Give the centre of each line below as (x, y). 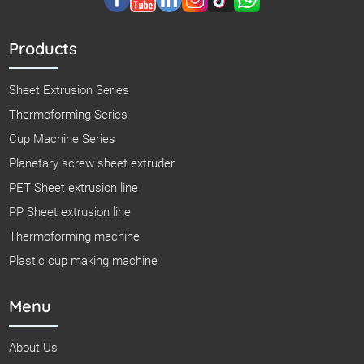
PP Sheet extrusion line (70, 212)
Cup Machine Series (63, 139)
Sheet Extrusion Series (69, 91)
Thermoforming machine (75, 237)
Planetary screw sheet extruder (92, 164)
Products (43, 49)
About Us (34, 348)
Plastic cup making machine (84, 261)
